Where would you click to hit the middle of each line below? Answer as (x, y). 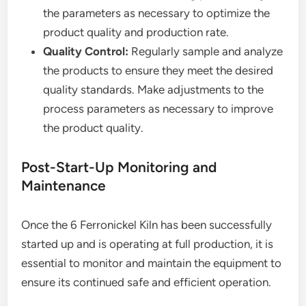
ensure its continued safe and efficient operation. (147, 282)
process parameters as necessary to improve (158, 109)
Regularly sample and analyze (206, 51)
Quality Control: (86, 51)
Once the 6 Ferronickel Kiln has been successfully (147, 225)
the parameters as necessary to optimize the (157, 13)
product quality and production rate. (136, 32)
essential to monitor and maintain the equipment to (152, 263)
